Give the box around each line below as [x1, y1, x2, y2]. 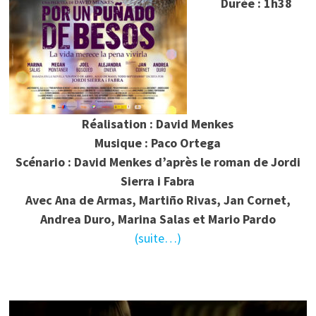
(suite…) [134, 230, 181, 247]
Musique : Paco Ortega [95, 135, 221, 152]
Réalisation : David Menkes [82, 116, 234, 133]
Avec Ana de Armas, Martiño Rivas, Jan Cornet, [25, 192, 291, 209]
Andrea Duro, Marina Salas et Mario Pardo [39, 211, 276, 228]
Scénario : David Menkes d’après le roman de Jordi [15, 154, 300, 171]
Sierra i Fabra [121, 173, 195, 190]
